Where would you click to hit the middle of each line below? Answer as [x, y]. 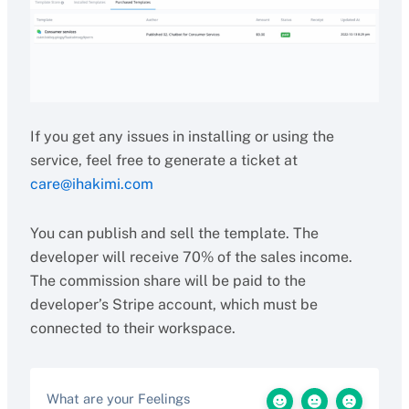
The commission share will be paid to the [168, 281]
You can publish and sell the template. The [174, 233]
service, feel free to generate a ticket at [163, 160]
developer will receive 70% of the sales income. [191, 257]
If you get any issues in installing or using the [182, 136]
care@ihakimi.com [91, 184]
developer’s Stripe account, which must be [173, 304]
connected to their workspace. [132, 328]
